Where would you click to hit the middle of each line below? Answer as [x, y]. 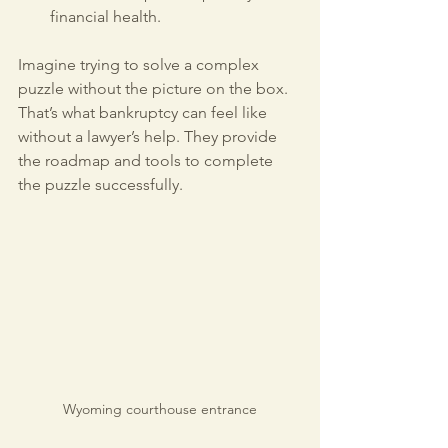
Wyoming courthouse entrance [160, 408]
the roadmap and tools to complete [147, 160]
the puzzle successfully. [100, 184]
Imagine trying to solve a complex [140, 64]
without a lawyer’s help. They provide [149, 136]
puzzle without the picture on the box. [155, 88]
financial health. [105, 16]
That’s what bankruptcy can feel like [144, 112]
